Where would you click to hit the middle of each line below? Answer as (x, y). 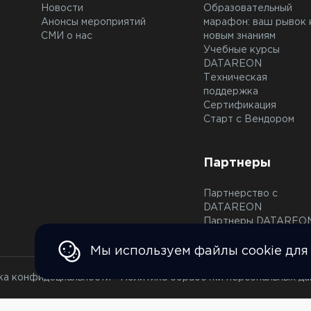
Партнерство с (240, 194)
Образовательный (247, 8)
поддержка (230, 92)
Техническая (235, 78)
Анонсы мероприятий (93, 22)
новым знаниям (239, 36)
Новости (62, 8)
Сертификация (239, 106)
